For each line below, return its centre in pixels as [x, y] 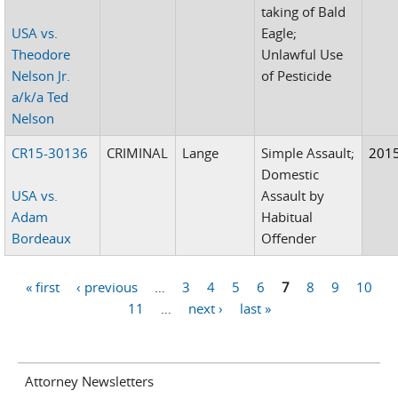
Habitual [287, 216]
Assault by [293, 195]
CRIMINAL [138, 152]
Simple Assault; [308, 152]
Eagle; [279, 32]
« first [43, 287]
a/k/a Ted [40, 96]
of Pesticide [297, 75]
